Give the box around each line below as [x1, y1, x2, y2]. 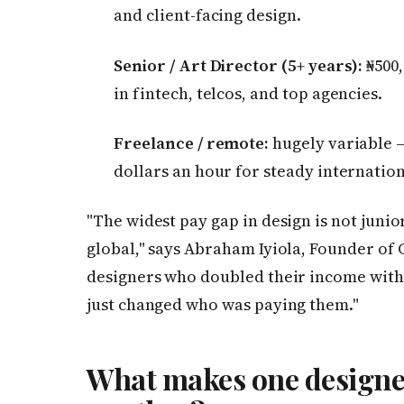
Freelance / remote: [114, 132, 270, 155]
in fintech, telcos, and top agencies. [114, 81, 383, 105]
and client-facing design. [114, 4, 301, 27]
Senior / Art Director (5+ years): [114, 53, 363, 77]
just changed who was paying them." [87, 293, 359, 317]
